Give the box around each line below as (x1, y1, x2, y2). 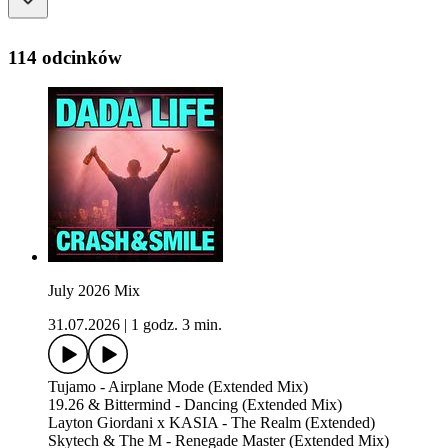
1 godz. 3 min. (131, 316, 222, 334)
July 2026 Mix (48, 282, 140, 300)
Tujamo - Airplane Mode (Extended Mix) (48, 378, 308, 396)
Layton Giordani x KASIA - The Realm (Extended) (48, 414, 375, 432)
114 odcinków (8, 46, 122, 68)
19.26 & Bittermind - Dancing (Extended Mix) (48, 396, 342, 414)
